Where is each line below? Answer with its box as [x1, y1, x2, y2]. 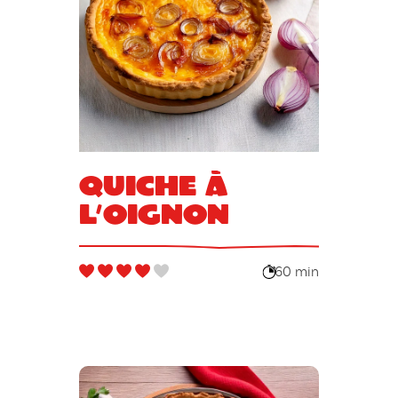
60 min [275, 265, 320, 280]
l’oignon [78, 195, 229, 231]
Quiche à [78, 167, 227, 203]
